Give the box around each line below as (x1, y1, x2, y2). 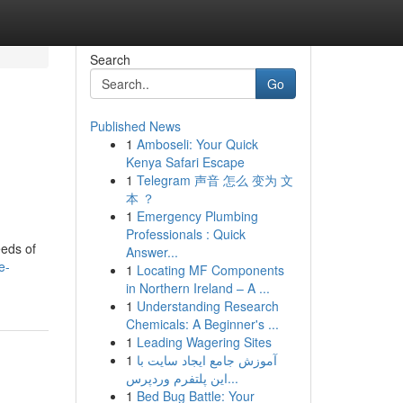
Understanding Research (136, 297, 279, 315)
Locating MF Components (136, 261, 284, 279)
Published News (89, 117, 181, 135)
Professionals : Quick (125, 225, 246, 243)
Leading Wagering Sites (136, 333, 272, 351)
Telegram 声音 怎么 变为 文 (136, 171, 293, 189)
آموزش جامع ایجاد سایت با (136, 351, 277, 369)
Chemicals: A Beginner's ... (125, 315, 279, 333)
